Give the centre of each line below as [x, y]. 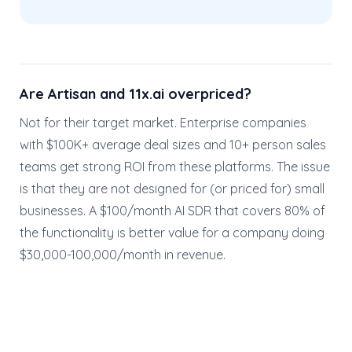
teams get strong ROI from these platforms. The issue [175, 167]
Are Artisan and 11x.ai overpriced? [136, 94]
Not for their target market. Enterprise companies [163, 123]
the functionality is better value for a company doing [172, 233]
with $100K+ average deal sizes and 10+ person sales [173, 145]
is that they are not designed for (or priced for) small [172, 189]
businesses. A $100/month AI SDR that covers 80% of [172, 211]
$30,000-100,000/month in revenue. [123, 255]
